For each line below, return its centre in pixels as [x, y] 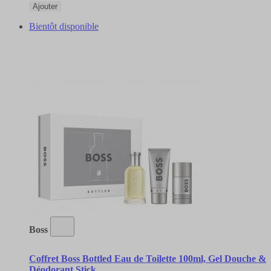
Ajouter [45, 6]
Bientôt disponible [64, 26]
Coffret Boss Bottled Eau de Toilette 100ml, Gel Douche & [148, 258]
